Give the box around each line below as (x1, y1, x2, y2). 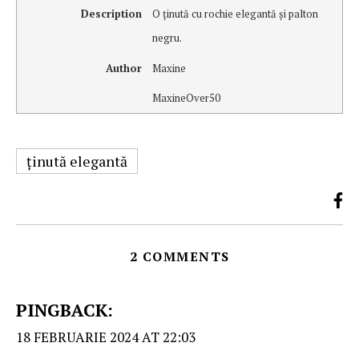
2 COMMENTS (129, 248, 230, 266)
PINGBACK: (16, 298, 113, 322)
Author (105, 60, 142, 75)
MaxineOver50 (151, 91, 220, 106)
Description (80, 6, 142, 21)
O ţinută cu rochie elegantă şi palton (151, 6, 318, 21)
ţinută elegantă (26, 151, 127, 171)
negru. (151, 30, 182, 45)
